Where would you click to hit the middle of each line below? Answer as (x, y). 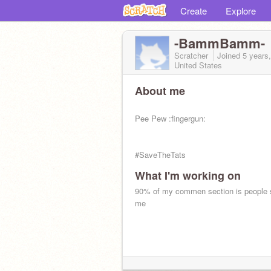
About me (160, 91)
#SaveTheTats (160, 155)
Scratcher (192, 55)
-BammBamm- (220, 43)
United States (198, 65)
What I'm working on (188, 175)
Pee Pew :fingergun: (170, 118)
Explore (241, 11)
